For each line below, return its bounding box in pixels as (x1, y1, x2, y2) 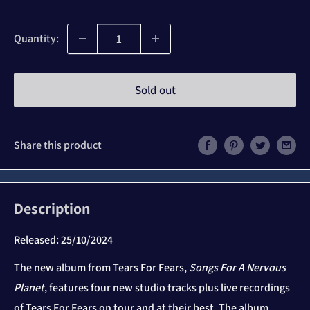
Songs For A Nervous (189, 260, 286, 275)
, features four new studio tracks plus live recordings (44, 280, 290, 295)
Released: (14, 232, 61, 248)
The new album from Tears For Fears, (14, 260, 189, 275)
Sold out (134, 82, 176, 98)
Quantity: (14, 31, 59, 46)
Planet (14, 280, 44, 295)
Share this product (14, 137, 102, 152)
